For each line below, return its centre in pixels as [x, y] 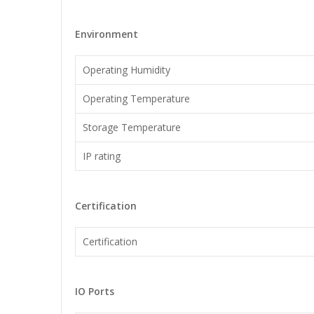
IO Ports [95, 291]
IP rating [102, 156]
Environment [107, 34]
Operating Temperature [136, 98]
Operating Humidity [127, 70]
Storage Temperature [132, 127]
